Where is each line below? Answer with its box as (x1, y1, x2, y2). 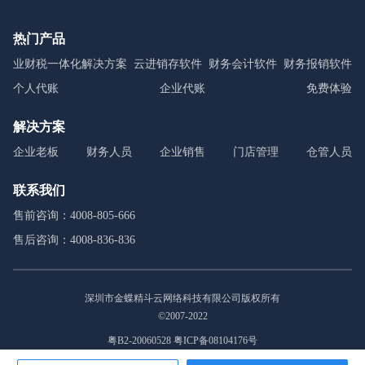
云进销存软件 (134, 57, 202, 70)
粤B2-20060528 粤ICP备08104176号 (108, 334, 257, 346)
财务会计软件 (209, 57, 277, 70)
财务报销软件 (284, 57, 352, 70)
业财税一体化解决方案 (13, 57, 127, 70)
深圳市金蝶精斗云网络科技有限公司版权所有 (85, 292, 280, 304)
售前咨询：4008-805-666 (13, 209, 135, 222)
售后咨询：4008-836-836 (13, 233, 135, 246)
